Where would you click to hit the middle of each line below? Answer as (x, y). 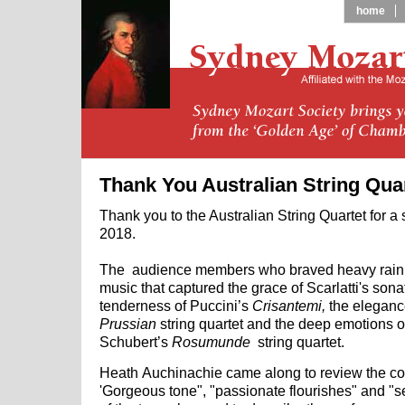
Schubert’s (136, 342)
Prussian (130, 324)
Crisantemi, (291, 306)
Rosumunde (211, 342)
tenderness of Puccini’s (176, 306)
